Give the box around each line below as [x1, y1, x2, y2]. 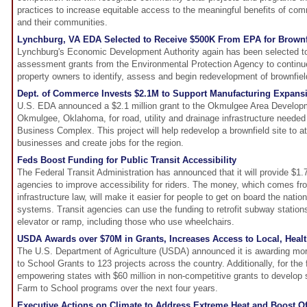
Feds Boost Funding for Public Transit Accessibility [17, 155, 236, 166]
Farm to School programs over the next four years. [17, 283, 218, 294]
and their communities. [17, 17, 108, 28]
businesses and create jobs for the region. [17, 138, 184, 149]
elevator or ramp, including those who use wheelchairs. [17, 217, 234, 228]
